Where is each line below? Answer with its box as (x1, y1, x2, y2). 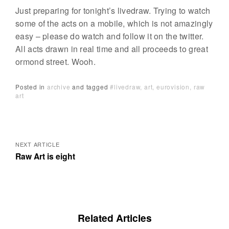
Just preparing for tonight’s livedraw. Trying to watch (15, 5, 211, 16)
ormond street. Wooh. (15, 56, 96, 67)
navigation (15, 117, 95, 140)
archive (47, 82, 71, 91)
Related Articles (77, 211, 152, 225)
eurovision (156, 82, 190, 91)
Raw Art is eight (15, 150, 75, 163)
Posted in (15, 82, 47, 91)
